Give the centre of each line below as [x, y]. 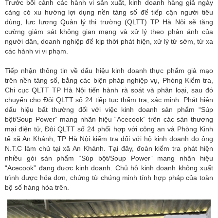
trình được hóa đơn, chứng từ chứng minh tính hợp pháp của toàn [109, 177]
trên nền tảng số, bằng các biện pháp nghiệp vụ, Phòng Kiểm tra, [109, 80]
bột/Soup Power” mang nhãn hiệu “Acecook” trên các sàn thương [109, 119]
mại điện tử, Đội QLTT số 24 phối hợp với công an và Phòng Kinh [109, 129]
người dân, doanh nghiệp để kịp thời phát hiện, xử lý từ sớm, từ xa [109, 41]
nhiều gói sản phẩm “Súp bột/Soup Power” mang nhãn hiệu [109, 158]
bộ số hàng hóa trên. [37, 187]
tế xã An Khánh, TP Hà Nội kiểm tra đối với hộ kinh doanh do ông [109, 138]
